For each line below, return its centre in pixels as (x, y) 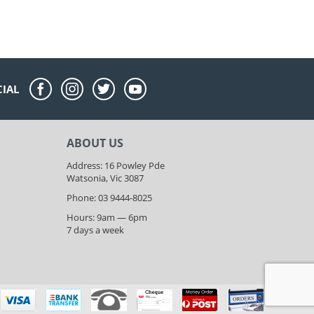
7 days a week (96, 230)
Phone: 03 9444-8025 (110, 198)
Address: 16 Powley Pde (116, 166)
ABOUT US (95, 143)
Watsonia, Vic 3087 (105, 178)
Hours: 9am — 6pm (107, 218)
